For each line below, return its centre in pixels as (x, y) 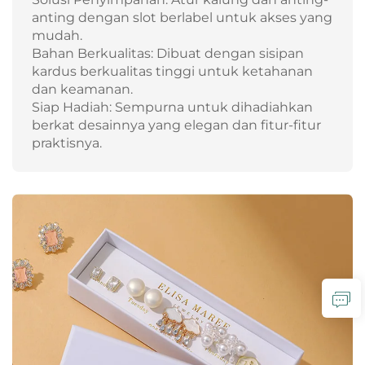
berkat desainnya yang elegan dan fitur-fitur (176, 125)
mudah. (57, 35)
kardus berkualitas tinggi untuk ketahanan (172, 71)
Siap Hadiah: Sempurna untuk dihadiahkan (172, 107)
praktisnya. (67, 143)
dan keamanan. (82, 89)
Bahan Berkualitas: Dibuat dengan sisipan (168, 53)
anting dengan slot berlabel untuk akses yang (182, 17)
